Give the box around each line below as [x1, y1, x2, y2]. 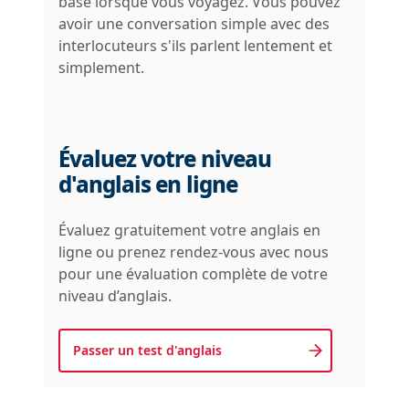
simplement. [58, 58, 144, 78]
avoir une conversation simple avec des [58, 14, 330, 34]
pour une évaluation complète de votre [58, 264, 328, 284]
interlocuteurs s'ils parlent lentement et [58, 36, 332, 56]
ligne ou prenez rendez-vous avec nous [58, 242, 329, 262]
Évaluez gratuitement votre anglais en [58, 220, 320, 240]
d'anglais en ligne [58, 169, 237, 199]
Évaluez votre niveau [58, 143, 271, 173]
